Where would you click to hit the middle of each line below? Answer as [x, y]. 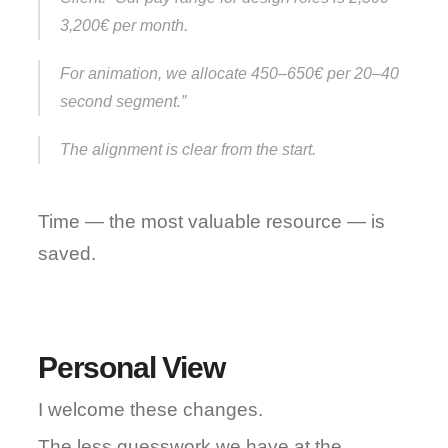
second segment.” [123, 101]
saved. [67, 253]
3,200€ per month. [124, 25]
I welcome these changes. [151, 409]
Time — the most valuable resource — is [212, 221]
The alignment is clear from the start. [188, 149]
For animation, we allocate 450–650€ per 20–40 [230, 73]
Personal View [131, 367]
